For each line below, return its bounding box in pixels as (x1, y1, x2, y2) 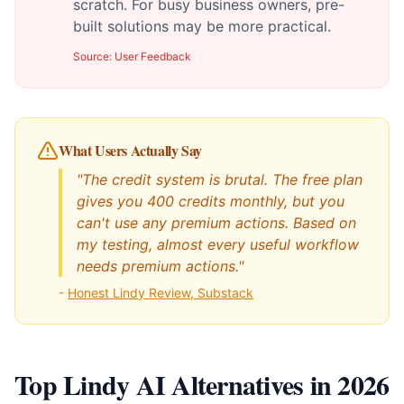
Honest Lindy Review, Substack (68, 285, 253, 300)
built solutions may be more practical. (73, 17, 331, 35)
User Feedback (115, 50, 191, 63)
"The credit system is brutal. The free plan (77, 170, 363, 188)
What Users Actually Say (59, 140, 202, 161)
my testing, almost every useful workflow (77, 235, 359, 253)
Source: (73, 50, 115, 63)
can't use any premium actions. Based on (77, 214, 356, 232)
